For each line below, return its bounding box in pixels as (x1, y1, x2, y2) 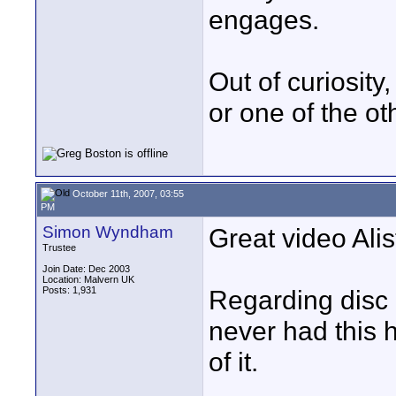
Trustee (42, 242, 76, 253)
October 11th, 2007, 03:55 (70, 187, 184, 199)
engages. (209, 4, 319, 34)
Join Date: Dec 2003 (42, 263, 130, 274)
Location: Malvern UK (42, 274, 134, 285)
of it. (209, 346, 258, 377)
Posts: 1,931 (42, 285, 96, 295)
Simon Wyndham (42, 223, 173, 241)
